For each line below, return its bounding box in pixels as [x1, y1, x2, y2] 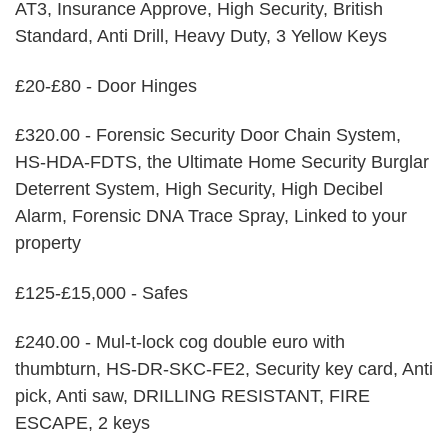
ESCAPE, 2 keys [15, 412, 150, 433]
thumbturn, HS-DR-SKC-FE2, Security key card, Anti [15, 358, 433, 379]
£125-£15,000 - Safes [15, 282, 188, 303]
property [15, 233, 81, 254]
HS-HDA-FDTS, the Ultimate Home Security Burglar [15, 152, 429, 173]
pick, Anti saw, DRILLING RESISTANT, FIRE [15, 385, 370, 406]
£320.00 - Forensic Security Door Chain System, [15, 125, 401, 146]
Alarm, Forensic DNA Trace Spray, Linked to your [15, 206, 407, 227]
